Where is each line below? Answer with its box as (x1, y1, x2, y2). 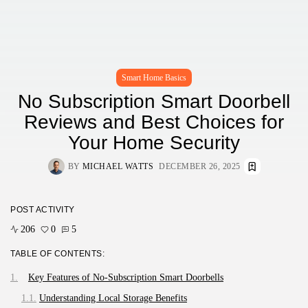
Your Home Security (68, 131, 240, 153)
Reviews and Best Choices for (24, 111, 284, 133)
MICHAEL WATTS (82, 161, 153, 171)
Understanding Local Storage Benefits (39, 292, 187, 303)
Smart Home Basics (122, 72, 186, 82)
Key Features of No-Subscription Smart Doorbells (28, 272, 223, 283)
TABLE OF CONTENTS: (10, 248, 104, 258)
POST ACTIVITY (10, 204, 75, 214)
